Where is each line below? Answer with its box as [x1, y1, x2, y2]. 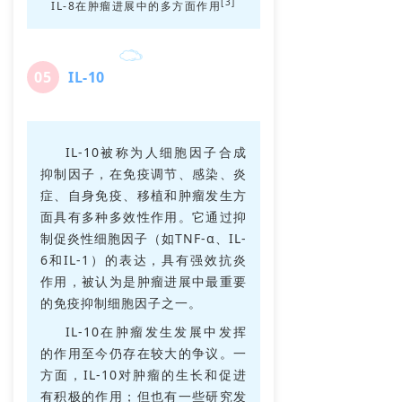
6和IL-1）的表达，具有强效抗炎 [40, 250, 247, 268]
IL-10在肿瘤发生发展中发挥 [66, 322, 247, 340]
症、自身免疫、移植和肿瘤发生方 [40, 186, 247, 204]
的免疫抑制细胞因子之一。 [40, 293, 202, 311]
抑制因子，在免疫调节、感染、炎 [40, 164, 247, 182]
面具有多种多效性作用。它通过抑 [40, 207, 247, 225]
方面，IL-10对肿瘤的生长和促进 [40, 365, 247, 383]
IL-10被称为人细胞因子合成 [66, 143, 247, 161]
